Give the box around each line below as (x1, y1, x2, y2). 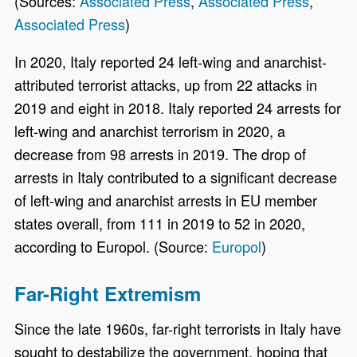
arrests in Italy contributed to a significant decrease (14, 166, 338, 187)
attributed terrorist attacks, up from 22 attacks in (14, 73, 318, 95)
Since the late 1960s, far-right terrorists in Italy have (14, 317, 342, 339)
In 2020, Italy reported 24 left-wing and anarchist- (14, 50, 328, 72)
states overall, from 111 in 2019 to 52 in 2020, (14, 212, 306, 233)
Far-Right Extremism (14, 279, 202, 307)
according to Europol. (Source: (14, 235, 213, 257)
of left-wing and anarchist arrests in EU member (14, 189, 318, 210)
